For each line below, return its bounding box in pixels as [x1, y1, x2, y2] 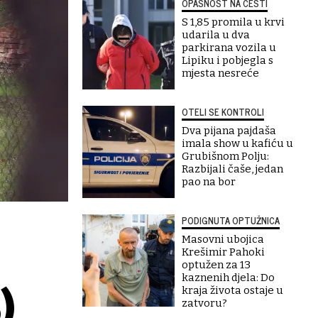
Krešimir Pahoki [182, 246, 265, 258]
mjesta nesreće [182, 67, 259, 79]
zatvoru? [182, 297, 227, 309]
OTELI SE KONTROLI [182, 104, 264, 119]
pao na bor [182, 175, 236, 188]
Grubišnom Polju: [182, 150, 269, 163]
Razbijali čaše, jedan [182, 163, 283, 175]
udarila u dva [182, 28, 250, 41]
